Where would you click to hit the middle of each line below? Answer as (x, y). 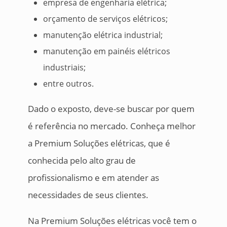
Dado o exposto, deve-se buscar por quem (111, 109)
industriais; (64, 68)
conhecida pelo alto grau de (82, 161)
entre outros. (68, 84)
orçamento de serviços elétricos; (105, 19)
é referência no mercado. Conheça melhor (111, 126)
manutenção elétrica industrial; (103, 35)
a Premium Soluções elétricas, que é (99, 143)
